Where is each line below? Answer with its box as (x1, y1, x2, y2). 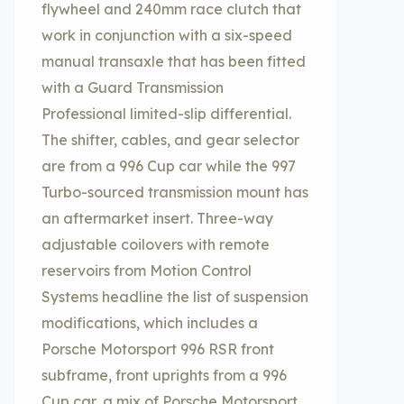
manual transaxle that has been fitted (41, 52, 306, 70)
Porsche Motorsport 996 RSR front (41, 340, 274, 358)
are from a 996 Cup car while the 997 (41, 157, 296, 175)
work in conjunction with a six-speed (41, 26, 292, 44)
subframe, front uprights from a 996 (41, 366, 287, 384)
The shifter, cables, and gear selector (41, 131, 299, 149)
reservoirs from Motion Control (41, 262, 252, 280)
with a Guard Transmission (41, 78, 224, 96)
